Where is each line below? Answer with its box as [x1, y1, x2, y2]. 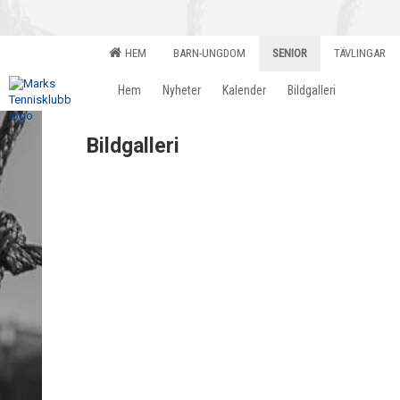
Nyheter [162, 83, 201, 97]
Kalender [222, 83, 266, 97]
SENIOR [272, 46, 307, 60]
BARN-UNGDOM [173, 46, 246, 60]
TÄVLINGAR [334, 46, 386, 60]
